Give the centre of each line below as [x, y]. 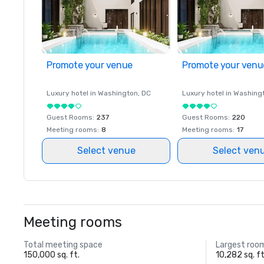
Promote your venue [90, 65]
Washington [118, 93]
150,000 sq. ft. [52, 255]
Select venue [106, 151]
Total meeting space [63, 245]
